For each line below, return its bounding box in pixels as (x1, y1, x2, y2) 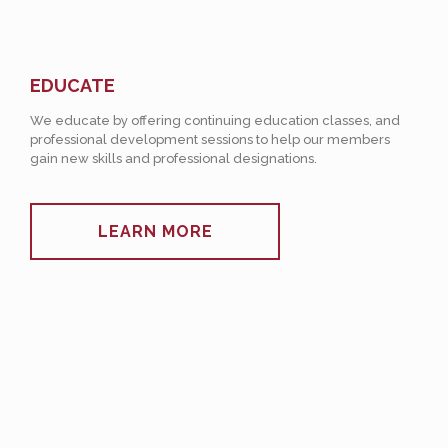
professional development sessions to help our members (30, 132, 390, 147)
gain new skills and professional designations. (30, 151, 317, 166)
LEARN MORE (97, 222, 213, 241)
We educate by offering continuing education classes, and (30, 113, 400, 128)
